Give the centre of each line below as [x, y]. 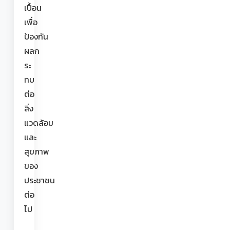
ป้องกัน [36, 36]
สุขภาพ [37, 151]
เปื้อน [33, 8]
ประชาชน [40, 180]
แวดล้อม [39, 123]
